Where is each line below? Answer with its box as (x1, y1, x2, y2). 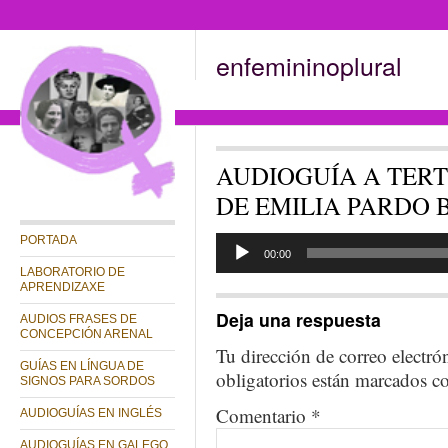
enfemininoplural (216, 47, 402, 83)
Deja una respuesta (216, 307, 381, 332)
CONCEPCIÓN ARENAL (20, 327, 153, 341)
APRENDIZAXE (20, 280, 105, 294)
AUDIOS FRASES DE (20, 312, 137, 326)
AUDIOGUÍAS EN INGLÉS (20, 406, 162, 420)
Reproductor (215, 232, 283, 246)
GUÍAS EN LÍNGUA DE (20, 359, 144, 373)
